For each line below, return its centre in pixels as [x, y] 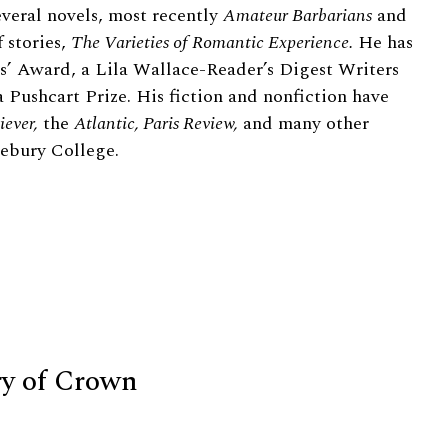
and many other [303, 124]
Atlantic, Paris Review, [156, 124]
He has [383, 43]
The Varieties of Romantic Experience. [212, 43]
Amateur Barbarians [297, 16]
